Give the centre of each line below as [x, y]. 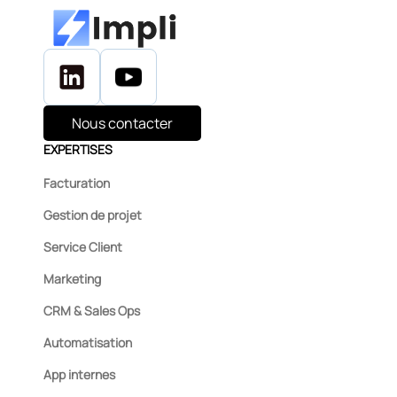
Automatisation [88, 342]
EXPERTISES [78, 149]
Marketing [72, 278]
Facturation [77, 183]
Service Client [83, 246]
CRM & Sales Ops [92, 310]
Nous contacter [122, 123]
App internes [79, 374]
